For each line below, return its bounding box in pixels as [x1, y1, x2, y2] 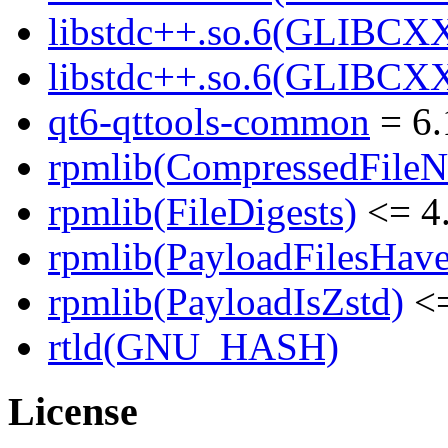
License [8, 389, 138, 435]
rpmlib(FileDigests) [48, 190, 357, 234]
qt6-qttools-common [48, 100, 370, 144]
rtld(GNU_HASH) [48, 325, 339, 369]
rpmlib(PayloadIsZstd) [48, 280, 404, 324]
